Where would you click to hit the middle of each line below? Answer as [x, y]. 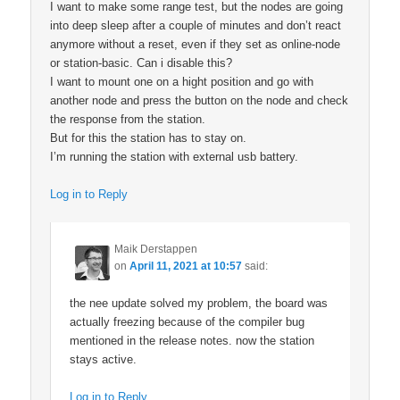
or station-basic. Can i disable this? [142, 62]
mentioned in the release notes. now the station [192, 341]
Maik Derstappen [156, 249]
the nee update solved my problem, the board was [199, 304]
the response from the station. [128, 119]
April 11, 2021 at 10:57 [186, 266]
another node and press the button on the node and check [200, 100]
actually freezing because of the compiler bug [187, 322]
